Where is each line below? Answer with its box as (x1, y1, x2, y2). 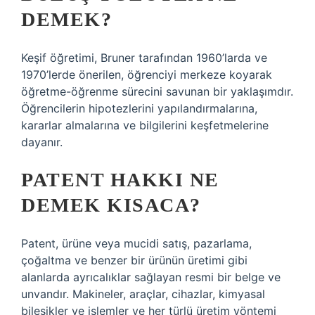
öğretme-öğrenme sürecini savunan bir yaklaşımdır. (21, 84, 293, 98)
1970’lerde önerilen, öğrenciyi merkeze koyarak (21, 67, 272, 82)
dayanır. (21, 135, 63, 149)
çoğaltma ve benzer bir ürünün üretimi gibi (21, 253, 247, 267)
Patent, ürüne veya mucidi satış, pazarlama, (21, 236, 252, 250)
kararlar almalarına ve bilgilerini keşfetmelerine (21, 118, 269, 132)
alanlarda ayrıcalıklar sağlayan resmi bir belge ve (21, 270, 281, 284)
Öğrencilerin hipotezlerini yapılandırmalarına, (21, 101, 257, 115)
